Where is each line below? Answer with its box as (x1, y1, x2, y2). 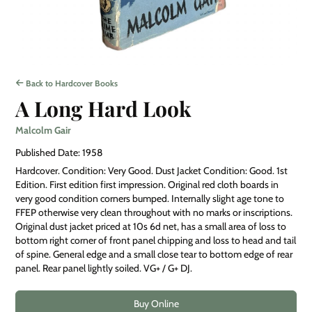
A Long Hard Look (15, 94, 192, 123)
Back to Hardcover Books (24, 77, 118, 88)
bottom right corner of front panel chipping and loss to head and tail (15, 233, 296, 247)
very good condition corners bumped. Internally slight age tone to (15, 192, 284, 205)
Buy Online (133, 297, 179, 310)
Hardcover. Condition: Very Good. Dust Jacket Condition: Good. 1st (15, 164, 288, 177)
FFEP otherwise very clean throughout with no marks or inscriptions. (15, 205, 292, 219)
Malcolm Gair (15, 123, 71, 136)
